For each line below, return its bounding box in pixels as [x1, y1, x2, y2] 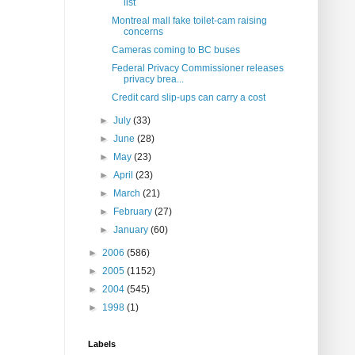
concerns [123, 26, 163, 38]
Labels [88, 339, 116, 349]
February [113, 206, 155, 218]
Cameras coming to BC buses [111, 44, 240, 56]
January [113, 224, 151, 236]
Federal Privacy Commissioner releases [111, 63, 284, 74]
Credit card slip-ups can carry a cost [111, 92, 265, 104]
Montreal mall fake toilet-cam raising [111, 15, 267, 27]
